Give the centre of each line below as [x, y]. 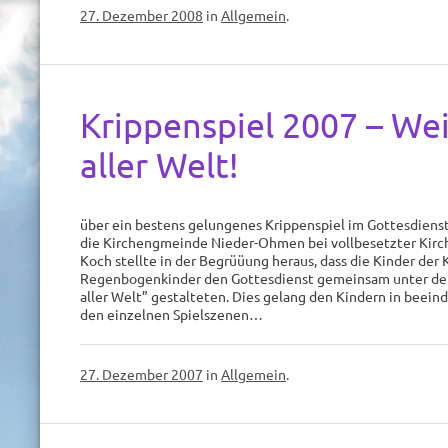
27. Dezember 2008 [141, 15]
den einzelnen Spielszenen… [171, 314]
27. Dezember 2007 [141, 374]
